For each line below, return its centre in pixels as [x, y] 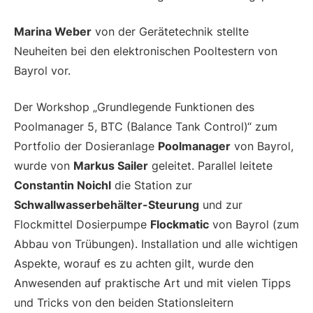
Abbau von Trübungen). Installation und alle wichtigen [156, 244]
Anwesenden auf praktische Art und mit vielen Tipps [152, 283]
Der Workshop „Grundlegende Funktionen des [134, 107]
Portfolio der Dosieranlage [86, 146]
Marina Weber [53, 32]
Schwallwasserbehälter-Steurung [107, 205]
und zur [221, 205]
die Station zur [152, 185]
